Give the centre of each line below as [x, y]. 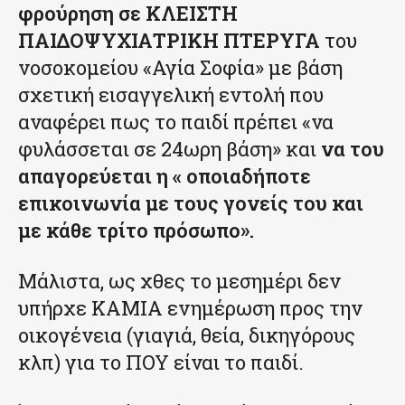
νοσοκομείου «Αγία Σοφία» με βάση [180, 68]
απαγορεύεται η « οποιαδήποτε [165, 176]
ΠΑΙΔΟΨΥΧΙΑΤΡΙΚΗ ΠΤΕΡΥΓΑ [171, 41]
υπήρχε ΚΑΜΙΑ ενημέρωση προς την [190, 308]
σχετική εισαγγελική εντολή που [171, 95]
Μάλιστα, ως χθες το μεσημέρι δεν [179, 281]
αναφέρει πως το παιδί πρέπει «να [176, 122]
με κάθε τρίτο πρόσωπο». [136, 231]
